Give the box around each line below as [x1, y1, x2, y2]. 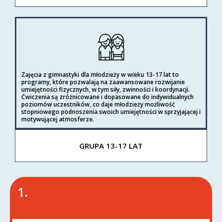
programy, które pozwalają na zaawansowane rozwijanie [21, 78, 185, 86]
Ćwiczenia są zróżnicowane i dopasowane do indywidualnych [21, 93, 194, 101]
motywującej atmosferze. [21, 115, 94, 123]
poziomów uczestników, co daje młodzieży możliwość [21, 100, 175, 109]
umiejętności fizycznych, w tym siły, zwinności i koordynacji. [21, 85, 190, 94]
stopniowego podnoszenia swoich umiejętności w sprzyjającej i [21, 108, 201, 116]
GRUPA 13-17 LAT [79, 141, 143, 151]
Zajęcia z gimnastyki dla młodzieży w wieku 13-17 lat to [21, 70, 179, 79]
